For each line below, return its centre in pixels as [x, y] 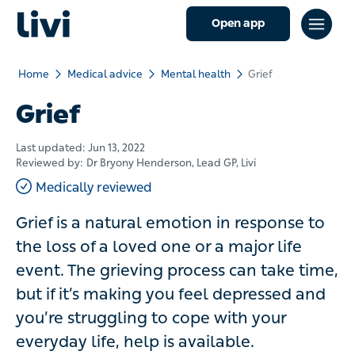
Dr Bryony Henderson [139, 163]
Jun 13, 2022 [116, 148]
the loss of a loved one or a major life [159, 246]
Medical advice [105, 74]
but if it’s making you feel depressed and [171, 294]
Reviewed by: [50, 163]
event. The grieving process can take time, [177, 270]
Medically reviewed [94, 187]
